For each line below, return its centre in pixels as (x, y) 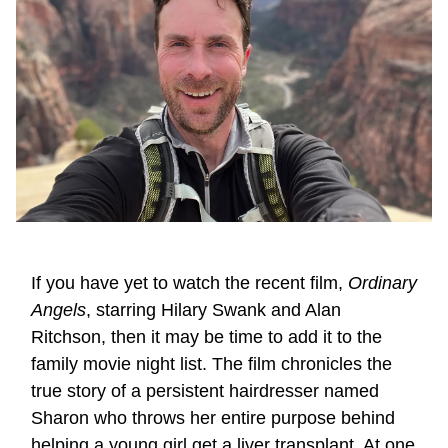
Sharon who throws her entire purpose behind (213, 418)
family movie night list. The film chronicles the (211, 364)
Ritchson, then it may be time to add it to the (206, 337)
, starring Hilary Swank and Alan (213, 310)
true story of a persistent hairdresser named (205, 391)
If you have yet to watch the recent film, (189, 283)
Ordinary (382, 283)
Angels (58, 310)
